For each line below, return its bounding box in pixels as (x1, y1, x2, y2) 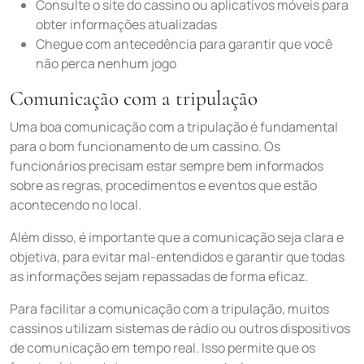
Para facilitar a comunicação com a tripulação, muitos (10, 300, 329, 318)
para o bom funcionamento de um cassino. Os (10, 137, 280, 155)
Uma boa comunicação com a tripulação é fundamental (10, 118, 338, 136)
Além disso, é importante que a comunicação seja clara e (10, 228, 344, 246)
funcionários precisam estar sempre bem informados (10, 157, 323, 175)
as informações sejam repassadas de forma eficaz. (10, 267, 308, 285)
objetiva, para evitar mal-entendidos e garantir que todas (10, 248, 344, 266)
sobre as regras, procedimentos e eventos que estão (10, 176, 317, 194)
